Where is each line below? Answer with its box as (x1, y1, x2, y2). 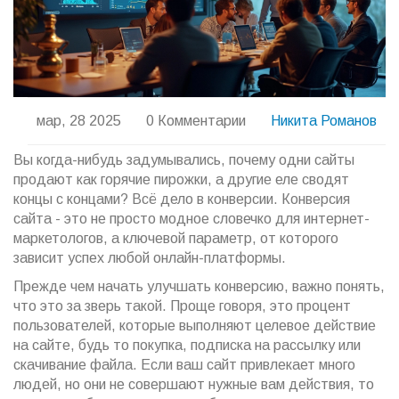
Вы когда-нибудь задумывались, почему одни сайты (13, 152, 354, 168)
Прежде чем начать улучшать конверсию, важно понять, (13, 279, 385, 295)
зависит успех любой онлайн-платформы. (13, 250, 286, 266)
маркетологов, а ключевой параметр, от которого (13, 231, 338, 247)
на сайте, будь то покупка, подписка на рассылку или (13, 338, 361, 354)
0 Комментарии (146, 113, 246, 129)
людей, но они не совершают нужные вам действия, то (13, 377, 374, 393)
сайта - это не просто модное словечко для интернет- (13, 211, 370, 227)
